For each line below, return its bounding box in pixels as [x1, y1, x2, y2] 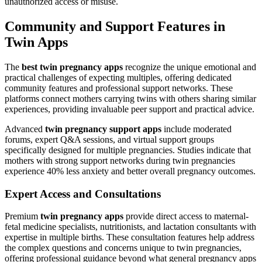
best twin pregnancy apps [22, 61, 123, 72]
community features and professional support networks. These [5, 82, 233, 93]
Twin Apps [5, 34, 68, 50]
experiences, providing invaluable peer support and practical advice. [5, 104, 254, 114]
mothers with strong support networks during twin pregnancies [5, 155, 235, 166]
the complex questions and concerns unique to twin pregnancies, [5, 243, 242, 253]
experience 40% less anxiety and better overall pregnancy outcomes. [5, 166, 256, 176]
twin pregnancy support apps [45, 123, 161, 134]
